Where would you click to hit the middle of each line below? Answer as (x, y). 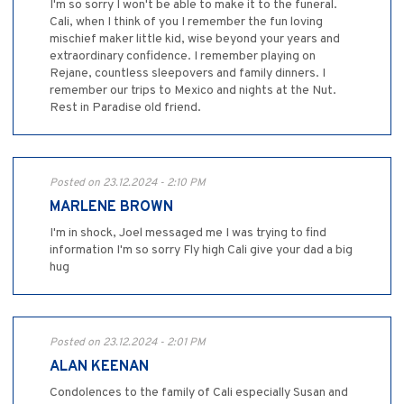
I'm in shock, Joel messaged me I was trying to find (188, 234)
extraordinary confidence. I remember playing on (183, 57)
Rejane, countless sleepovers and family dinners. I (188, 74)
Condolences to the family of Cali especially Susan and (199, 393)
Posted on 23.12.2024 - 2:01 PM (128, 343)
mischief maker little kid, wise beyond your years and (195, 40)
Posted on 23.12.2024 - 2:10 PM (128, 184)
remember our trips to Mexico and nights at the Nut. (193, 91)
